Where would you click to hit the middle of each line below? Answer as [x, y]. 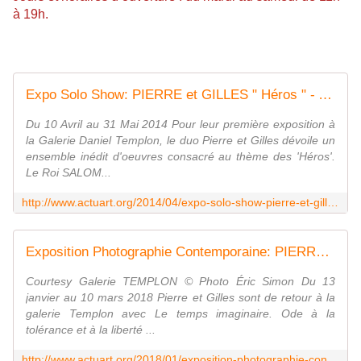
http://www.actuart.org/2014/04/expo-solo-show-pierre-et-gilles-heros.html [333, 203]
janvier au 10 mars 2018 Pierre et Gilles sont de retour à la [180, 298]
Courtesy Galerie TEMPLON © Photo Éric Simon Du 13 [180, 282]
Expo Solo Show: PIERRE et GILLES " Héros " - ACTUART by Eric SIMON [325, 95]
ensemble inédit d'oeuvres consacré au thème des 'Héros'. [180, 157]
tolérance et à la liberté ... [91, 330]
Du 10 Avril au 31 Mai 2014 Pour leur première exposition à [180, 124]
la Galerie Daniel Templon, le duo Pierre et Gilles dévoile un [180, 141]
